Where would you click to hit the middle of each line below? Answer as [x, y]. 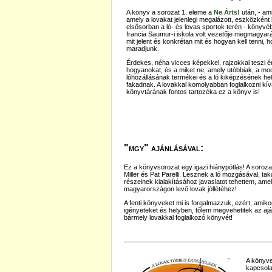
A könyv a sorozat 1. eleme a [170, 12]
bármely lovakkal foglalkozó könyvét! [178, 217]
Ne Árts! [226, 12]
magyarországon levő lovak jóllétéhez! [180, 189]
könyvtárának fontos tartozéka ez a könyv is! [193, 92]
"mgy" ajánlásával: [163, 148]
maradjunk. [142, 49]
